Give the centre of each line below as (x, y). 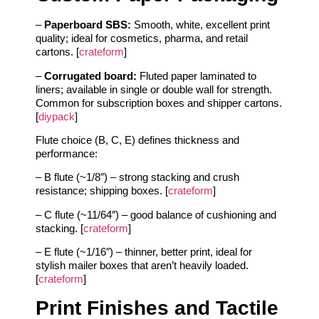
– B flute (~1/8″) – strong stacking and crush (137, 177)
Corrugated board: (90, 75)
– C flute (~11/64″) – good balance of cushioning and (156, 214)
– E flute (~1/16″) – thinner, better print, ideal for (144, 252)
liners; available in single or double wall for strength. (154, 89)
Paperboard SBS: (88, 25)
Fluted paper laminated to (197, 75)
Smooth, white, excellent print (200, 25)
